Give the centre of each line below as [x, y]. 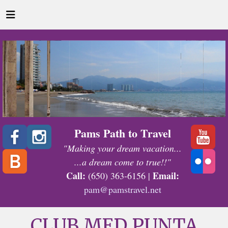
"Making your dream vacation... [123, 148]
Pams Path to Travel [122, 133]
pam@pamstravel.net [122, 189]
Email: [166, 175]
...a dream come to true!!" [122, 162]
